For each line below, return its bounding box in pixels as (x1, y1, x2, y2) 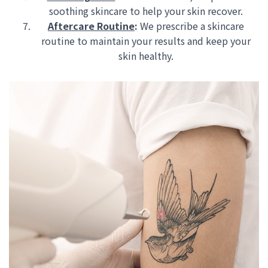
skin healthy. (118, 48, 173, 63)
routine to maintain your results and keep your (41, 33, 251, 48)
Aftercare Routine (48, 19, 135, 33)
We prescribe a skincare (138, 19, 244, 33)
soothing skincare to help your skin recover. (49, 4, 243, 18)
